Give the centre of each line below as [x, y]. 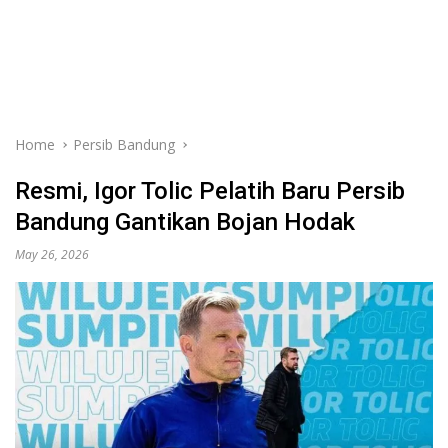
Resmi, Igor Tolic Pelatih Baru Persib [210, 191]
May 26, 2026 [52, 254]
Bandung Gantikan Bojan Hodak [185, 222]
